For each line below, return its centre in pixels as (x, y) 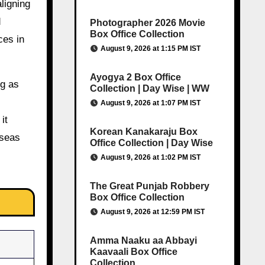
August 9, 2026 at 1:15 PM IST (150, 49)
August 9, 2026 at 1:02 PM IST (150, 157)
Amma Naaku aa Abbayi (143, 240)
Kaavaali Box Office (133, 252)
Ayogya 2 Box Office (135, 77)
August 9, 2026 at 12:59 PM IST (152, 212)
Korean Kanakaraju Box (143, 132)
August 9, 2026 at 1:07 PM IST (150, 103)
